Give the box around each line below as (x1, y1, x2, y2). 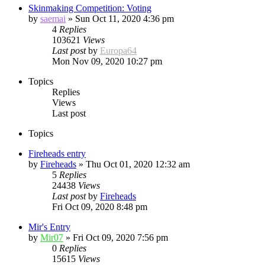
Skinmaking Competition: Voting (28, 2, 151, 13)
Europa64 (100, 45, 137, 56)
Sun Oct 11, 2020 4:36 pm (75, 13, 174, 24)
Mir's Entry (28, 221, 70, 232)
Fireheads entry (28, 148, 86, 159)
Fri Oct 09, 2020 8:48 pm (52, 201, 147, 212)
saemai (40, 13, 66, 24)
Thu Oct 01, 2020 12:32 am (86, 159, 190, 169)
